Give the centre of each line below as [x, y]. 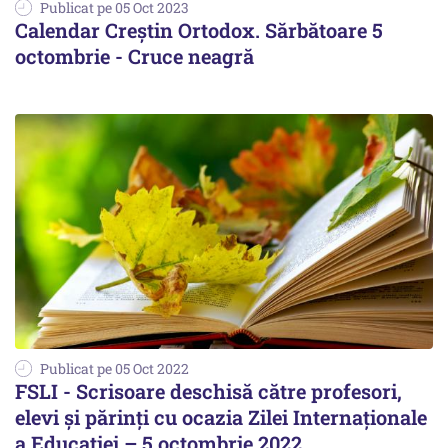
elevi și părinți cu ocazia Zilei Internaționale [221, 417]
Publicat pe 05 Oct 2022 [114, 369]
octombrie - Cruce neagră [134, 56]
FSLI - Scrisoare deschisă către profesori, [208, 391]
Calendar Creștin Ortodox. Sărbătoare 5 [199, 30]
